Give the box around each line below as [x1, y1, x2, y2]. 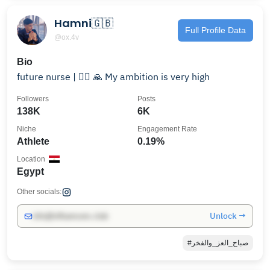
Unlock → [210, 210, 246, 221]
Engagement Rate [137, 125, 197, 133]
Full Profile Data [185, 25, 246, 35]
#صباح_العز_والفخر [192, 239, 248, 247]
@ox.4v [54, 33, 79, 42]
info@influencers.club [33, 212, 108, 221]
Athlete [17, 136, 49, 146]
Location [17, 155, 45, 163]
